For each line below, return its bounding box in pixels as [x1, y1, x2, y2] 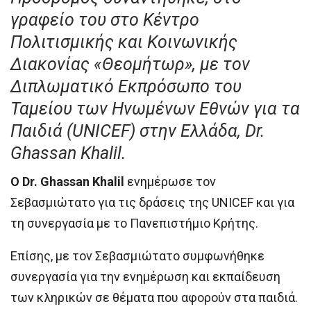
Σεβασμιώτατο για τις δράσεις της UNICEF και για [10, 194, 294, 210]
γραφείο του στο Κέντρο [10, 9, 199, 30]
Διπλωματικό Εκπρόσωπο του [10, 76, 242, 96]
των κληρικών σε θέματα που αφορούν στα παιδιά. [10, 289, 298, 305]
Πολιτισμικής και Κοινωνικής [10, 31, 237, 52]
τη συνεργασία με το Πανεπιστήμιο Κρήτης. [10, 215, 258, 230]
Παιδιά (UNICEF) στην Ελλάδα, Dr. [10, 120, 264, 141]
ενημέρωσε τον [124, 174, 216, 189]
